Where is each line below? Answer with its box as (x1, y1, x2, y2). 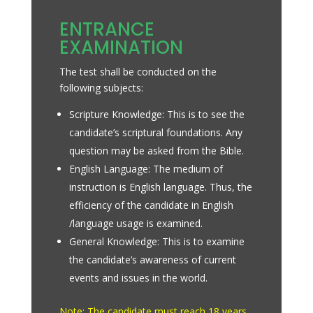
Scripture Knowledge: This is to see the (68, 107, 245, 121)
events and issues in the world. (68, 270, 208, 284)
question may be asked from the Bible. (68, 143, 244, 157)
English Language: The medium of (68, 161, 223, 175)
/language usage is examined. (68, 216, 203, 230)
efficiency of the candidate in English (68, 198, 233, 212)
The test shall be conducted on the (59, 64, 217, 78)
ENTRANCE (59, 16, 154, 42)
